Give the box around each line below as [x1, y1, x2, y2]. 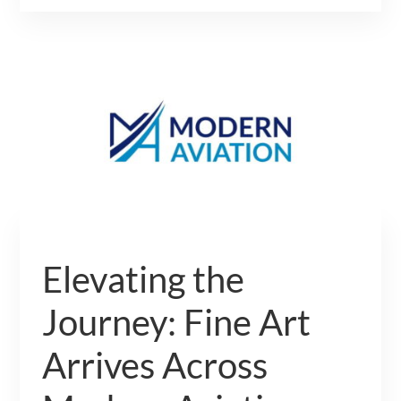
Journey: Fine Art [42, 300, 311, 344]
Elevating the [42, 257, 245, 301]
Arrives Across [42, 343, 269, 387]
